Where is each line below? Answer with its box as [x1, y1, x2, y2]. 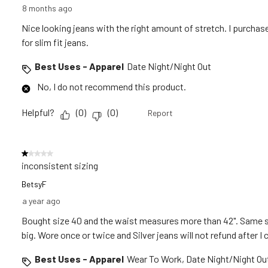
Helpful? [22, 106, 54, 118]
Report [148, 107, 173, 118]
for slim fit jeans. [22, 36, 89, 48]
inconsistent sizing [22, 159, 98, 171]
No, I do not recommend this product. [37, 80, 186, 92]
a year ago [22, 195, 60, 206]
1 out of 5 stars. [22, 147, 83, 159]
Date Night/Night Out [127, 60, 211, 72]
